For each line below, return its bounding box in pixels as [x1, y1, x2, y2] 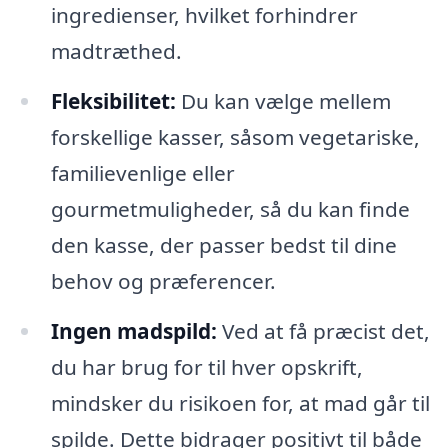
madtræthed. [50, 36, 182, 65]
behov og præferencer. [50, 266, 276, 295]
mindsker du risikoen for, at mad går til [50, 388, 430, 417]
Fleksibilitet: [50, 86, 176, 115]
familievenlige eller [50, 158, 235, 187]
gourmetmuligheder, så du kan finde [50, 194, 410, 223]
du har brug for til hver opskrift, [50, 352, 363, 381]
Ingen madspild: [50, 316, 217, 345]
